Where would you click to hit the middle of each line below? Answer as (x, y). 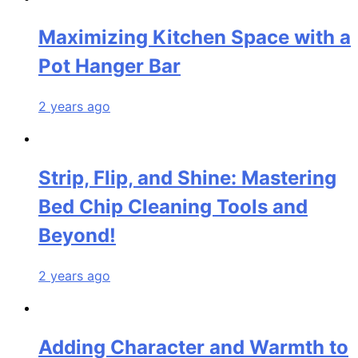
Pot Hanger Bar (109, 66)
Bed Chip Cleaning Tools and (173, 206)
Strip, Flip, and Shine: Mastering (187, 177)
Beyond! (77, 235)
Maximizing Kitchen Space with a (195, 38)
